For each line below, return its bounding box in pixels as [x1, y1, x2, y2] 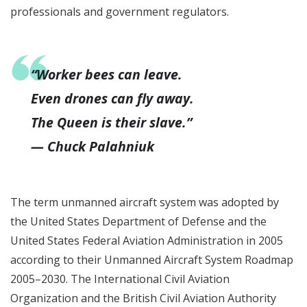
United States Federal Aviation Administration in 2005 [10, 233, 283, 248]
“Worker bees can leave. [31, 65, 182, 84]
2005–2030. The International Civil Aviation [10, 271, 230, 286]
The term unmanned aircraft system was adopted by [10, 195, 279, 210]
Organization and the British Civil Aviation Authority [10, 291, 276, 306]
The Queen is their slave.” [31, 113, 192, 132]
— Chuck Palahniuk [31, 137, 154, 156]
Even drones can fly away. [31, 89, 194, 108]
